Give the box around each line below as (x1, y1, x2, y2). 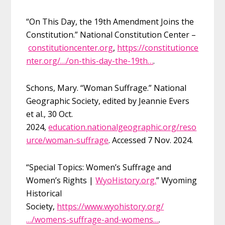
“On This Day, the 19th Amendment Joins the (26, 16, 194, 27)
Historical (26, 187, 62, 199)
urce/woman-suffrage (26, 134, 109, 146)
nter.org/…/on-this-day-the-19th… (26, 55, 154, 66)
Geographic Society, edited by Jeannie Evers (26, 95, 190, 106)
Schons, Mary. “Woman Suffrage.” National (26, 82, 187, 93)
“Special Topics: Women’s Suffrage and (26, 161, 172, 173)
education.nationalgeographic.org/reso (48, 121, 197, 133)
